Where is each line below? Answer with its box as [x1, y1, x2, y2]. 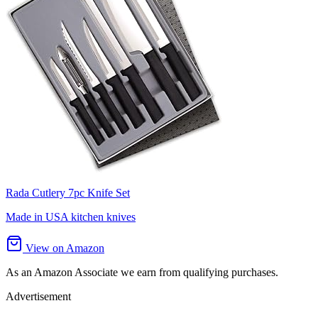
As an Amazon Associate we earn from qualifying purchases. [6, 265, 278, 278]
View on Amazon [23, 241, 104, 254]
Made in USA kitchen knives [6, 210, 136, 223]
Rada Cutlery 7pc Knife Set [6, 186, 130, 199]
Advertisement [6, 290, 71, 302]
